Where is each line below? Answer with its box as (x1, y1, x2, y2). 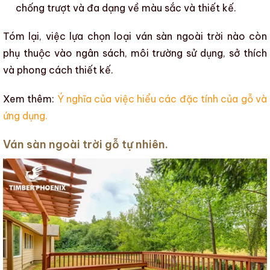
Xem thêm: (3, 93, 57, 105)
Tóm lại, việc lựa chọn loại (3, 30, 136, 43)
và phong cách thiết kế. (3, 64, 113, 77)
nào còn (223, 30, 268, 43)
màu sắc (141, 1, 181, 14)
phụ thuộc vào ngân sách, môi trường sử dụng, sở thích (3, 47, 267, 60)
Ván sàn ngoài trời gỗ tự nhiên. (3, 137, 168, 152)
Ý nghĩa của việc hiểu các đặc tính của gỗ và (57, 93, 268, 105)
